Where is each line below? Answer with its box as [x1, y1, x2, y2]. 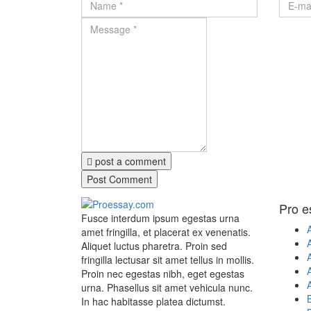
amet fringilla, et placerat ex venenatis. [81, 224, 251, 239]
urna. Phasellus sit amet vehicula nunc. [81, 280, 253, 294]
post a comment [92, 154, 166, 169]
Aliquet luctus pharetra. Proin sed [81, 238, 227, 253]
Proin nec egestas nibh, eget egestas [81, 266, 244, 280]
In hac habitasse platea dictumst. [81, 294, 226, 308]
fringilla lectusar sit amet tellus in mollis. [81, 252, 254, 267]
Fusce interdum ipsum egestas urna [81, 210, 239, 225]
